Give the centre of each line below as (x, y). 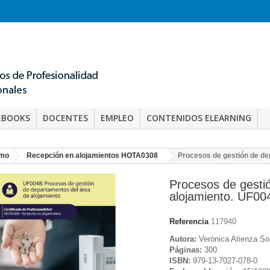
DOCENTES (65, 118)
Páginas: (186, 250)
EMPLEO (117, 118)
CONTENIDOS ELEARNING (199, 118)
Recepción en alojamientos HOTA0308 (92, 155)
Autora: (183, 239)
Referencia (189, 221)
